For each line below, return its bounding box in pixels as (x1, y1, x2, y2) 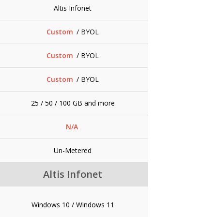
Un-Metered (54, 145, 92, 155)
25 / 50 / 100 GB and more (31, 98, 115, 108)
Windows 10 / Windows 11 (31, 200, 114, 209)
